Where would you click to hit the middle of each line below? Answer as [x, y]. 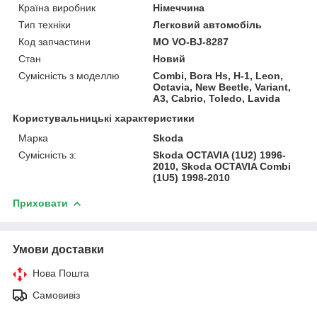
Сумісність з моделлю [69, 75]
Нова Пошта [61, 273]
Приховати [40, 203]
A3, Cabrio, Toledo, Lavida [217, 98]
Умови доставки [58, 249]
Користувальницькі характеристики [104, 118]
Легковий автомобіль [208, 24]
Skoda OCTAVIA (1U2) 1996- [220, 155]
